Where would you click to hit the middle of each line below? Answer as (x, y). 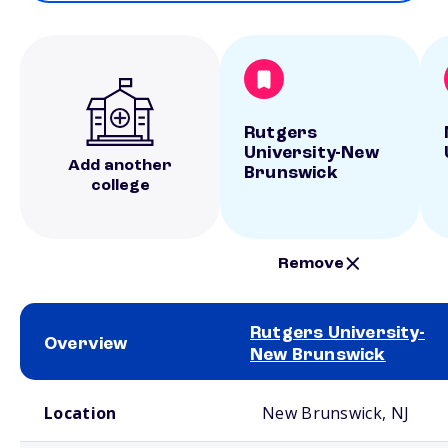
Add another (120, 166)
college (120, 186)
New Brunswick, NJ (336, 413)
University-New (311, 153)
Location (80, 413)
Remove (311, 263)
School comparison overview (88, 388)
